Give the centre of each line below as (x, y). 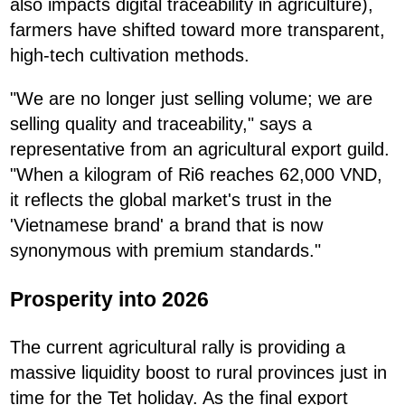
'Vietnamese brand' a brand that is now (166, 226)
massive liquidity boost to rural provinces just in (198, 372)
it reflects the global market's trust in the (171, 200)
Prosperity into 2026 (109, 299)
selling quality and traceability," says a (161, 124)
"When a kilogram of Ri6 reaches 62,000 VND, (196, 175)
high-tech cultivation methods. (130, 56)
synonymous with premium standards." (165, 251)
